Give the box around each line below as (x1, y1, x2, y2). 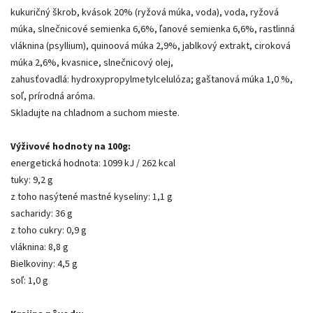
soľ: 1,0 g (10, 274, 48, 288)
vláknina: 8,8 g (10, 240, 68, 254)
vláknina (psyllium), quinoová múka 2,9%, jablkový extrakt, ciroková (10, 39, 291, 53)
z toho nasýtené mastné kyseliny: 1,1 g (10, 190, 173, 204)
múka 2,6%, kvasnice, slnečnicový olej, (10, 56, 173, 70)
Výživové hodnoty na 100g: (10, 140, 131, 154)
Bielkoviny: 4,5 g (10, 257, 78, 271)
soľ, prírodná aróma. (10, 89, 95, 103)
